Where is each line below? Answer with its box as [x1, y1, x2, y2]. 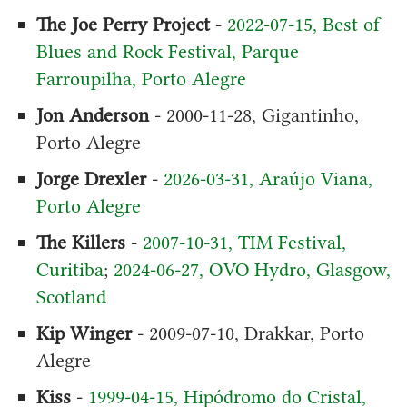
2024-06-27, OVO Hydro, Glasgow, [113, 257, 391, 281]
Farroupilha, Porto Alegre [35, 66, 246, 90]
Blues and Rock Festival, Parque [35, 39, 299, 63]
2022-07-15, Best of [226, 12, 380, 35]
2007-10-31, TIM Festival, [142, 230, 346, 253]
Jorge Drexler [35, 166, 146, 190]
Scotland [35, 284, 106, 308]
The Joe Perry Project [35, 12, 210, 35]
